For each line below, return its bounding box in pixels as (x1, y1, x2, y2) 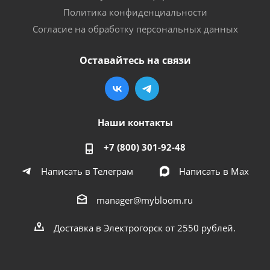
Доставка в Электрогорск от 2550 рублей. (54, 221, 236, 234)
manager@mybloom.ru (96, 193, 193, 206)
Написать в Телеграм (40, 165, 133, 177)
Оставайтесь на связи (79, 53, 191, 67)
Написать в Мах (178, 165, 249, 177)
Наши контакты (97, 116, 173, 128)
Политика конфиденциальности (63, 5, 207, 18)
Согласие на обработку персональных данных (32, 22, 238, 35)
